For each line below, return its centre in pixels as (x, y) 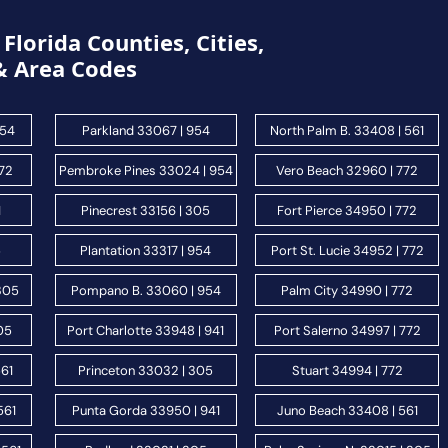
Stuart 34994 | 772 (347, 370)
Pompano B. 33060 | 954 (145, 290)
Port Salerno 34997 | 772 (347, 330)
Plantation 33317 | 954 (146, 250)
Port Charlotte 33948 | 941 (146, 330)
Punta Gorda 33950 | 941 (145, 410)
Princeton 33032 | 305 (146, 370)
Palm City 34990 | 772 (347, 290)
